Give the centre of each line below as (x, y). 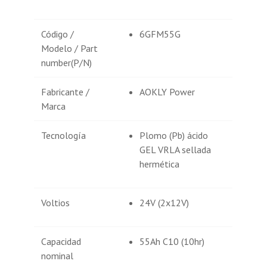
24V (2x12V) (164, 203)
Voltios (56, 203)
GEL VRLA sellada (176, 150)
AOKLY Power (167, 92)
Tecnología (64, 136)
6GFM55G (160, 34)
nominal (58, 256)
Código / (58, 34)
